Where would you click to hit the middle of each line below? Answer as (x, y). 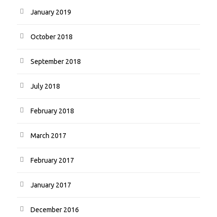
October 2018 (52, 37)
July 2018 (45, 86)
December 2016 (55, 210)
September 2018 (56, 62)
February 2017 (52, 161)
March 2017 (48, 136)
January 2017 (51, 185)
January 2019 (51, 12)
